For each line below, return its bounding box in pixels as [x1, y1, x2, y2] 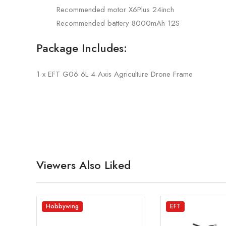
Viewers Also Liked [36, 156, 131, 173]
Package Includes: [36, 39, 127, 56]
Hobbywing [46, 201, 79, 211]
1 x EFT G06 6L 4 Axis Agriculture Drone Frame [36, 68, 193, 80]
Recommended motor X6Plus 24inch [56, 4, 174, 15]
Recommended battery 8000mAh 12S [56, 17, 180, 29]
